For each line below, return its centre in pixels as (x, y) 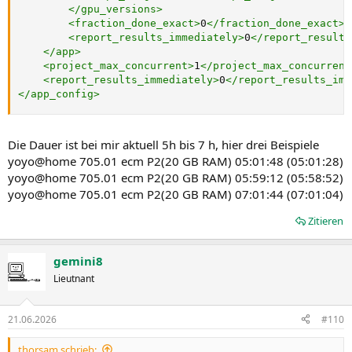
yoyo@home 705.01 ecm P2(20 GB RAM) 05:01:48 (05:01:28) (176, 161)
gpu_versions (119, 9)
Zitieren (326, 221)
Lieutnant (74, 279)
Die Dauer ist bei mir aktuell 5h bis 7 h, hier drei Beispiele (163, 145)
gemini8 (78, 261)
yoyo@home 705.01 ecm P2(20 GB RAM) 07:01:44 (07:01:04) (176, 194)
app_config (62, 93)
